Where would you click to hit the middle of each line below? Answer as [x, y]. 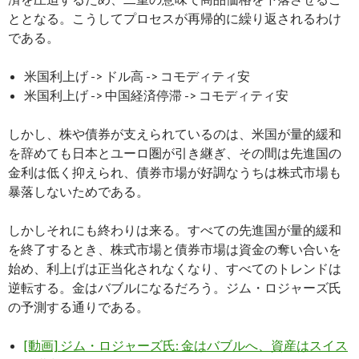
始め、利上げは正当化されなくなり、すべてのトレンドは [175, 268]
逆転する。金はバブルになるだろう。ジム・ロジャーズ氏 [175, 287]
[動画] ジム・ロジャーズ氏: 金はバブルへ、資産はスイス [186, 345]
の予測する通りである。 [79, 307]
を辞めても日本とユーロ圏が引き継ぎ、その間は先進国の [175, 153]
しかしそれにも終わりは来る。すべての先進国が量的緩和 [175, 230]
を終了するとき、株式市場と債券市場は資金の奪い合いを [175, 249]
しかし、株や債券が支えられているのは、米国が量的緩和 [175, 133]
